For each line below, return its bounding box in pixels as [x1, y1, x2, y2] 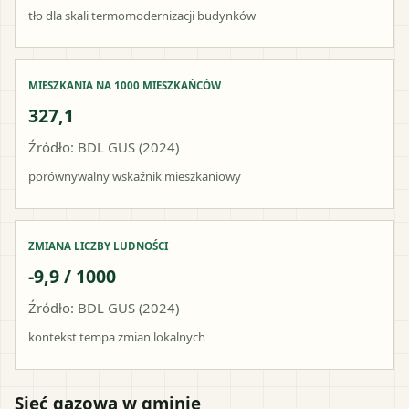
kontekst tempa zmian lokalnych [28, 328, 205, 345]
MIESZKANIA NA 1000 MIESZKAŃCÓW [28, 78, 221, 92]
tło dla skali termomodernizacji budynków [28, 6, 256, 24]
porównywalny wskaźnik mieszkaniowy [28, 167, 241, 184]
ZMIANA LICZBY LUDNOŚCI [28, 238, 168, 253]
